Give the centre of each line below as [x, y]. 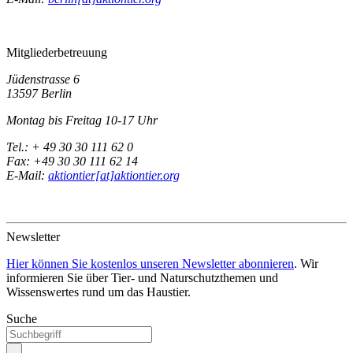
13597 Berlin [39, 94]
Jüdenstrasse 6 [43, 80]
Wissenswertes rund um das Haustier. [98, 292]
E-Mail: [27, 176]
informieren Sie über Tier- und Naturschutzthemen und [142, 278]
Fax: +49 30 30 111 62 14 [72, 162]
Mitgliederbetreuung [57, 53]
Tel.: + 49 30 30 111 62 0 [70, 147]
